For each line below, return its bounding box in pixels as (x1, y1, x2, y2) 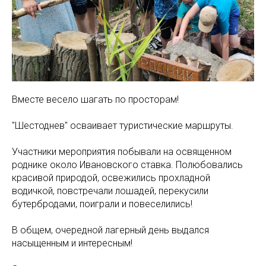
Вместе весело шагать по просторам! (12, 94, 179, 106)
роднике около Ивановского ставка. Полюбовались (12, 159, 243, 171)
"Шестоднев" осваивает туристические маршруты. (12, 120, 233, 132)
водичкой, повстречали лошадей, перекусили (12, 185, 208, 197)
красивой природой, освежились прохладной (12, 172, 210, 184)
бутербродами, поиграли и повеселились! (12, 198, 192, 210)
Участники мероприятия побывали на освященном (12, 146, 232, 158)
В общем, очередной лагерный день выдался (12, 224, 209, 236)
